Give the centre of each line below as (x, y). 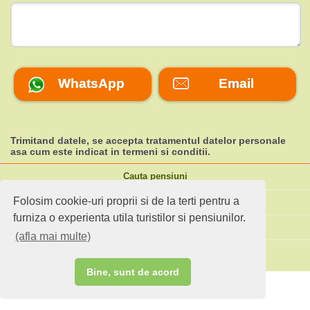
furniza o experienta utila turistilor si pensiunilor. (130, 217)
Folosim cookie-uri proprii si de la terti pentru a (127, 201)
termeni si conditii (165, 151)
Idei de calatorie (155, 202)
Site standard (155, 227)
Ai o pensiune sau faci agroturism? (155, 252)
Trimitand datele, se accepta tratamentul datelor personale (148, 140)
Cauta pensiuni (155, 177)
